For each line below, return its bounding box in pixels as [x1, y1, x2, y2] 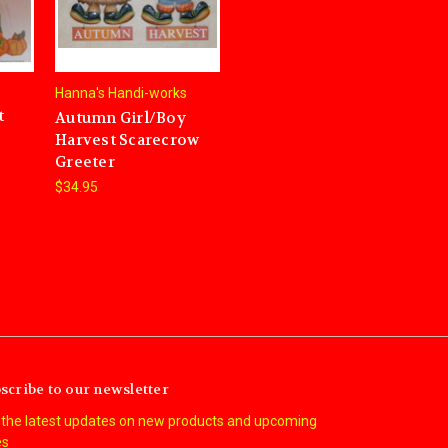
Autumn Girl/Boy [55, 108, 186, 129]
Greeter [55, 152, 115, 173]
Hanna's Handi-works [55, 85, 187, 102]
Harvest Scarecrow [55, 130, 200, 151]
